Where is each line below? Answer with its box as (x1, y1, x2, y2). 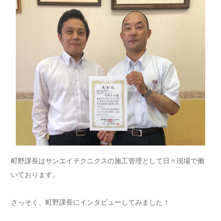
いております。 (11, 170, 59, 179)
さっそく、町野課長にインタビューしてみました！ (11, 198, 170, 206)
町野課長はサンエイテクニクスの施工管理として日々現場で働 (11, 156, 204, 165)
